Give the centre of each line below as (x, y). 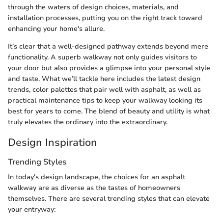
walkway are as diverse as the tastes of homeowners (94, 188)
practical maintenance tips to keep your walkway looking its (105, 100)
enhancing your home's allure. (56, 28)
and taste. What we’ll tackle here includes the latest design (104, 79)
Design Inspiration (53, 142)
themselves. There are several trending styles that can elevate (109, 199)
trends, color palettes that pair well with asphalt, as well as (104, 89)
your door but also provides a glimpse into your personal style (109, 68)
